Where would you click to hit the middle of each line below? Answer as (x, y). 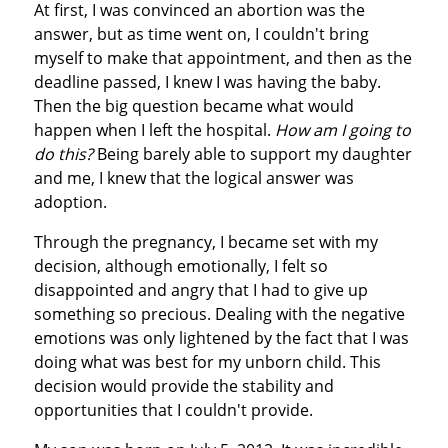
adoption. (70, 201)
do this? (63, 153)
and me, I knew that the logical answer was (193, 177)
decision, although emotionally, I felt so (180, 265)
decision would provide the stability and (183, 385)
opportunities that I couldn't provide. (173, 409)
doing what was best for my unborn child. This (207, 361)
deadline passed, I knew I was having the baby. (207, 81)
